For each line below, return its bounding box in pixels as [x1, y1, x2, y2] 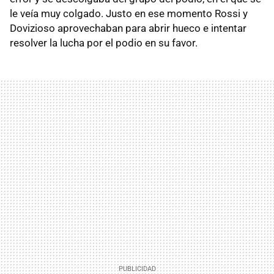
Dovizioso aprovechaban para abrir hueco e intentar [10, 21, 246, 34]
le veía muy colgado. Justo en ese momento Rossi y [10, 7, 248, 20]
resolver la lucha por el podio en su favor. [10, 36, 198, 49]
